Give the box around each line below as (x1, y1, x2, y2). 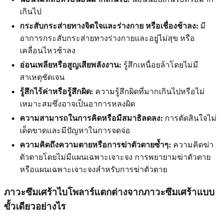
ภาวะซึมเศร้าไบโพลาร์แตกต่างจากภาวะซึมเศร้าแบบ (4, 187, 215, 198)
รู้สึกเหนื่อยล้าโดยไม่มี (121, 61, 198, 70)
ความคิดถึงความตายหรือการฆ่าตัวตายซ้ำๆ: (20, 141, 171, 149)
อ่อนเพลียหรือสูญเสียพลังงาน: (20, 61, 121, 70)
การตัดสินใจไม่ (163, 114, 217, 123)
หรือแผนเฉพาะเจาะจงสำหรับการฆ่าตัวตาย (20, 165, 167, 174)
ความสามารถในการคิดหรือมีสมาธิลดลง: (20, 114, 163, 123)
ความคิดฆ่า (171, 141, 214, 149)
